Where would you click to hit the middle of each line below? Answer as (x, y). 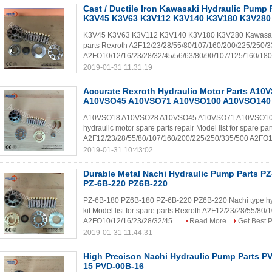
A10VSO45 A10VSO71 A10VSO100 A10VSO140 (177, 101)
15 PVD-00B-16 (114, 266)
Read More (208, 221)
